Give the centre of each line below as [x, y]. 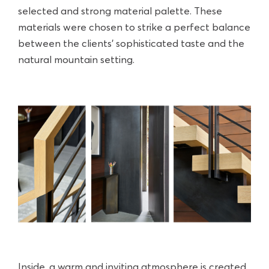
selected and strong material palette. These [120, 12]
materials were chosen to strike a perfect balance [134, 28]
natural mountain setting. [76, 60]
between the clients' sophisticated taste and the [131, 44]
